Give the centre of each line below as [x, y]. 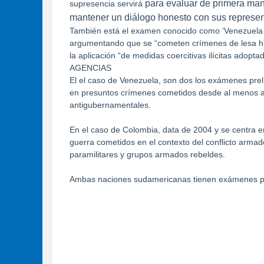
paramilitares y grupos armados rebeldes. [147, 154]
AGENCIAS [90, 68]
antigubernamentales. [110, 105]
